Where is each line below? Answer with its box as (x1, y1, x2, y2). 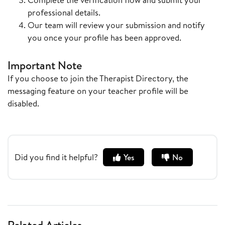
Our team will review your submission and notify (28, 19, 205, 31)
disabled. (8, 97, 39, 109)
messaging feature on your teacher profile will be (8, 85, 188, 97)
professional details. (28, 7, 100, 19)
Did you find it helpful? (15, 151, 98, 163)
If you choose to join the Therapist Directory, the (8, 72, 188, 84)
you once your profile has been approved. (28, 32, 181, 44)
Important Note (8, 58, 82, 73)
